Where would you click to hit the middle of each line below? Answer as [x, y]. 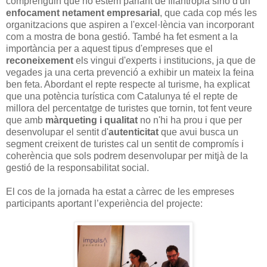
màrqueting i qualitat [91, 120]
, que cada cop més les [208, 13]
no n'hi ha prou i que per [190, 120]
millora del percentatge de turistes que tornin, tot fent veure [129, 108]
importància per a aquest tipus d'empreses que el [109, 48]
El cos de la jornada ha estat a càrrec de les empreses [120, 191]
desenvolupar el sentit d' [57, 132]
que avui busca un [198, 132]
